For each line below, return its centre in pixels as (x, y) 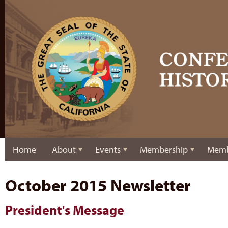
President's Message (65, 209)
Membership (164, 149)
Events (108, 149)
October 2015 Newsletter (98, 185)
